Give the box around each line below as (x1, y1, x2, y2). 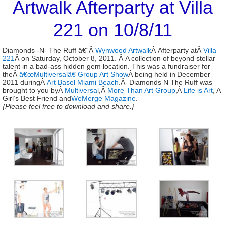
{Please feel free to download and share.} (3, 102, 134, 110)
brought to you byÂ (3, 86, 65, 94)
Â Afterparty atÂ (151, 46, 203, 54)
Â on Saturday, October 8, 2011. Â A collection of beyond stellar (15, 54, 215, 62)
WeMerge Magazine (71, 94, 136, 102)
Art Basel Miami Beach (47, 78, 119, 86)
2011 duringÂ (3, 78, 47, 86)
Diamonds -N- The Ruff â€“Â (3, 46, 95, 54)
